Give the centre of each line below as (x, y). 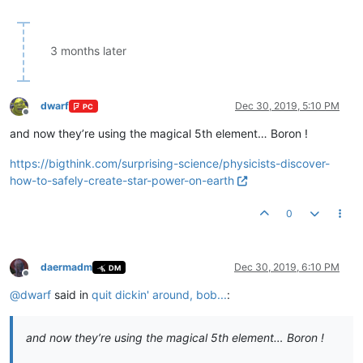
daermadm (66, 267)
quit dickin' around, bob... (159, 295)
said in (71, 295)
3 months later (88, 51)
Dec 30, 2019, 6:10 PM (287, 267)
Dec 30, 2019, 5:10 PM (287, 106)
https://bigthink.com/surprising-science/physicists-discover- (170, 164)
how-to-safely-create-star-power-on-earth (122, 181)
